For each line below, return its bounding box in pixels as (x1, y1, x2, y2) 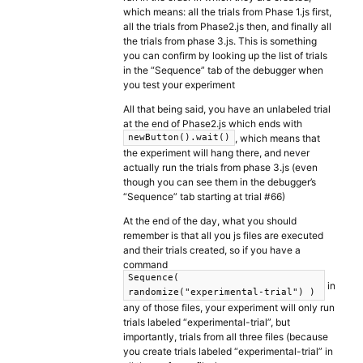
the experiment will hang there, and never (123, 147, 310, 160)
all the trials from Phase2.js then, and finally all (123, 19, 331, 32)
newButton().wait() (128, 132, 230, 143)
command (123, 258, 168, 271)
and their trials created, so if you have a (123, 244, 301, 257)
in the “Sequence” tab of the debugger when (123, 63, 323, 76)
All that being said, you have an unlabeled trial (123, 102, 331, 115)
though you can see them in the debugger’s (123, 176, 316, 189)
